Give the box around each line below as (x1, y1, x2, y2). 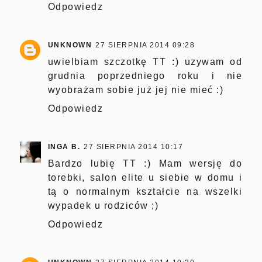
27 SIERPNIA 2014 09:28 (95, 41, 195, 50)
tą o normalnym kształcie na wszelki (47, 187, 243, 197)
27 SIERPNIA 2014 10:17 (84, 143, 184, 151)
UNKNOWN (47, 41, 92, 50)
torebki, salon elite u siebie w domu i (47, 173, 243, 183)
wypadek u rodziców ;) (47, 201, 159, 211)
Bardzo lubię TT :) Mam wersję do (47, 158, 243, 169)
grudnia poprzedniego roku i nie (47, 71, 243, 81)
